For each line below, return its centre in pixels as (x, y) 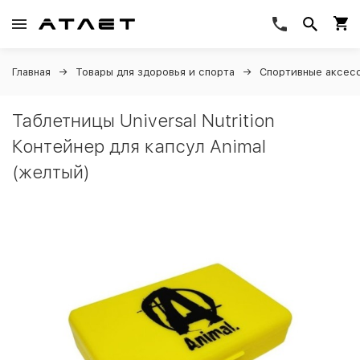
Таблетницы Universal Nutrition (143, 121)
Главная (31, 72)
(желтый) (51, 172)
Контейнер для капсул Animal (139, 146)
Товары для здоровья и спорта (155, 72)
